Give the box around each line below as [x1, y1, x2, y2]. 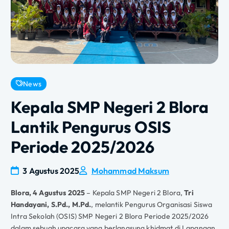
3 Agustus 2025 [21, 166, 80, 176]
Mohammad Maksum [91, 166, 169, 176]
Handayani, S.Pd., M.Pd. [11, 200, 91, 210]
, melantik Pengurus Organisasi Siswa [91, 200, 213, 210]
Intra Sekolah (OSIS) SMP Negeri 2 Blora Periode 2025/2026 [11, 212, 209, 221]
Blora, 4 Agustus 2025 [11, 188, 85, 198]
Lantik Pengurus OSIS [11, 117, 171, 138]
